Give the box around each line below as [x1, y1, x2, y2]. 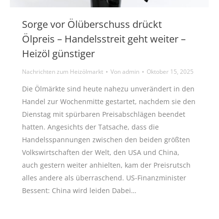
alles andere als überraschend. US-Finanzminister [22, 173, 186, 183]
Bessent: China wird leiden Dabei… [22, 186, 136, 196]
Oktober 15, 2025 [147, 67, 194, 76]
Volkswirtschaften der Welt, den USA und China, [22, 148, 179, 157]
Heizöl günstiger [22, 47, 95, 61]
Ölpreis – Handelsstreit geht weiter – [22, 32, 186, 46]
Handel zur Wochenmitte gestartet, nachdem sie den [22, 97, 196, 107]
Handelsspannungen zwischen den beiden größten [22, 135, 190, 145]
